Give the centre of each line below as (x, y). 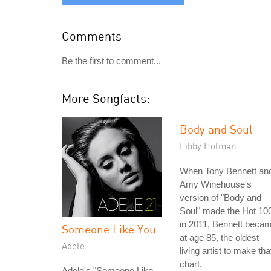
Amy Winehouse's (216, 184)
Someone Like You (109, 229)
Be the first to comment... (111, 61)
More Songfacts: (106, 99)
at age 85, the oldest (219, 238)
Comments (92, 36)
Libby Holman (208, 146)
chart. (191, 264)
